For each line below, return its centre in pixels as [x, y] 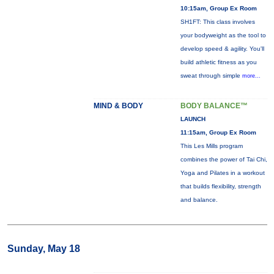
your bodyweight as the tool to [223, 35]
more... [251, 76]
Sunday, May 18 [43, 249]
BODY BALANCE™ [214, 106]
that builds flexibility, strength [220, 186]
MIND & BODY [118, 106]
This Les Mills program [211, 146]
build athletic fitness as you [218, 62]
